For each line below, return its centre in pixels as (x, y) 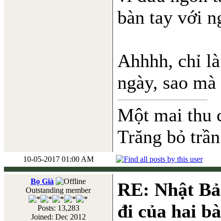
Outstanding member (58, 190)
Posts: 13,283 (58, 208)
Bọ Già (42, 181)
